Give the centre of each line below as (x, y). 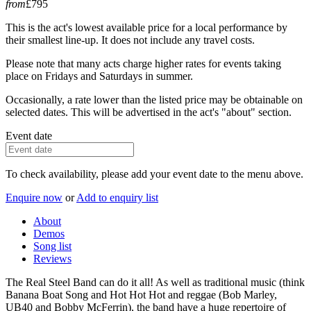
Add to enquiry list (117, 197)
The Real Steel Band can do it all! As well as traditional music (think (155, 282)
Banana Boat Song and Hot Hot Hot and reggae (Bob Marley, (141, 294)
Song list (52, 246)
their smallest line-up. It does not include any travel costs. (130, 40)
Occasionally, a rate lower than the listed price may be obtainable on (154, 99)
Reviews (52, 258)
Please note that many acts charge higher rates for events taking (143, 63)
